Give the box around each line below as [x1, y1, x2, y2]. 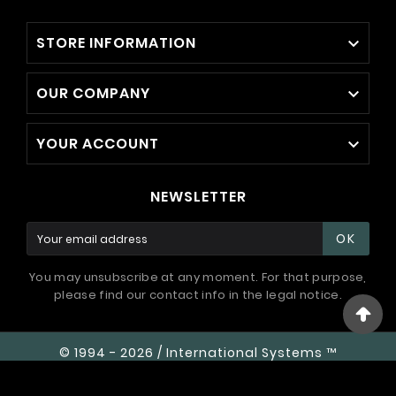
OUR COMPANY [36, 82, 150, 103]
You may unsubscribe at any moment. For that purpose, [29, 268, 367, 286]
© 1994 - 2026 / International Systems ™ [59, 343, 337, 362]
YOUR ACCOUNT [36, 133, 159, 154]
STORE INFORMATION [36, 32, 196, 53]
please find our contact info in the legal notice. [54, 286, 342, 303]
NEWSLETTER [149, 186, 247, 207]
